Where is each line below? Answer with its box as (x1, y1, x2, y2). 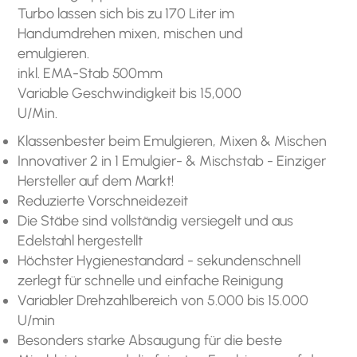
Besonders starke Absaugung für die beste (18, 331, 283, 350)
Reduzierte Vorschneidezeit (18, 192, 189, 210)
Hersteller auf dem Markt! (18, 172, 175, 190)
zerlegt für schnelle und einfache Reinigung (18, 272, 284, 290)
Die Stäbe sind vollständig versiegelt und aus (18, 212, 294, 230)
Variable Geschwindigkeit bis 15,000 (18, 84, 242, 103)
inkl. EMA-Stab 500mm (18, 65, 163, 83)
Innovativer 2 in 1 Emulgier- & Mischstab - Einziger (18, 152, 327, 171)
